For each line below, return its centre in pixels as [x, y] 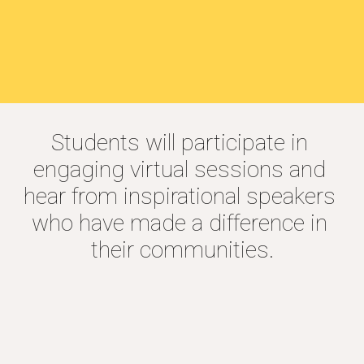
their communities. [182, 250]
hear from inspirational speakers [180, 196]
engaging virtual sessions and [179, 169]
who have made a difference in [179, 223]
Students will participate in [179, 143]
